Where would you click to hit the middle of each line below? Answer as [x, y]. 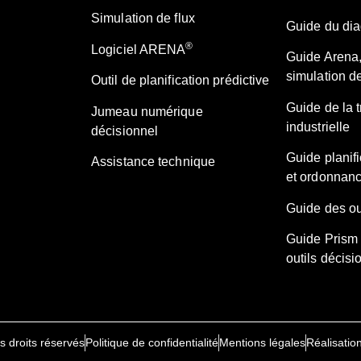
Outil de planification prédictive [180, 81]
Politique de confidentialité [151, 343]
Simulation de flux [143, 19]
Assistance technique [154, 162]
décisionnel [125, 131]
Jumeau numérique [147, 111]
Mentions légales [262, 343]
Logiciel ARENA [139, 49]
